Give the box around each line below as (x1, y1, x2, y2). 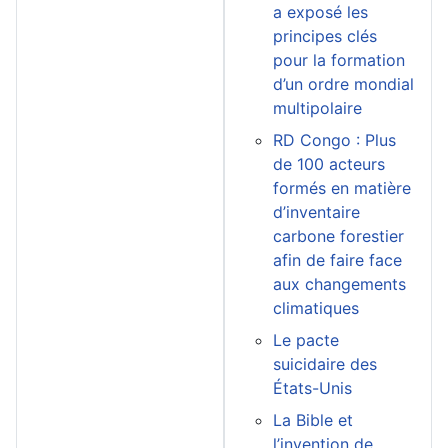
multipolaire (273, 98, 362, 119)
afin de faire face (273, 250, 402, 271)
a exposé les (273, 2, 368, 23)
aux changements (273, 274, 406, 295)
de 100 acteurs (273, 154, 385, 175)
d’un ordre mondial (273, 74, 414, 95)
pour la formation (273, 50, 405, 71)
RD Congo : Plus (273, 130, 396, 151)
